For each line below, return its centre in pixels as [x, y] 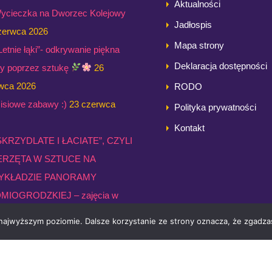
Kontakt [189, 127]
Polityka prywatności [215, 107]
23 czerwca [92, 104]
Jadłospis [193, 24]
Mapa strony [199, 45]
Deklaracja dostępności [221, 66]
